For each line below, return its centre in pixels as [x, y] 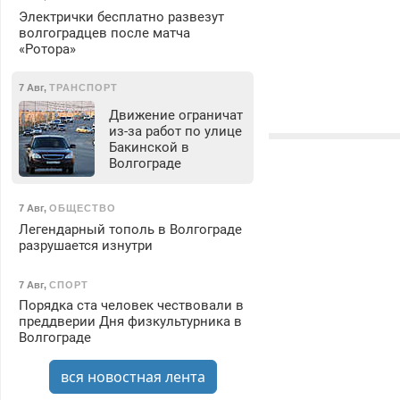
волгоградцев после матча [104, 33]
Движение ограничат [175, 115]
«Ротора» [47, 49]
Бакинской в [149, 147]
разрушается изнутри [85, 245]
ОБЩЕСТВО [82, 208]
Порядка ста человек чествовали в [131, 306]
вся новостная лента [133, 377]
